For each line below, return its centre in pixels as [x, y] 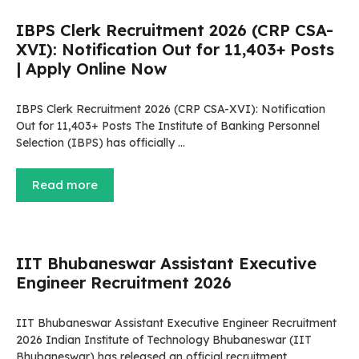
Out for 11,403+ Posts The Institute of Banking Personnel [168, 126]
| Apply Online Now [91, 69]
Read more [65, 185]
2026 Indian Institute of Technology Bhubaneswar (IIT [164, 340]
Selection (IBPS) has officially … [101, 143]
